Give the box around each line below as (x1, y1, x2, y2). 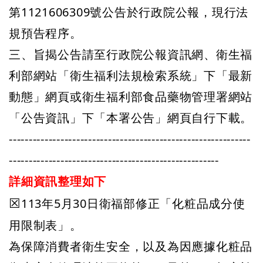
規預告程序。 (9, 25, 82, 41)
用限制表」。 (9, 217, 82, 233)
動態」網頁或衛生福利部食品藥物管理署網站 (9, 89, 252, 104)
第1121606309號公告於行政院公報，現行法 (9, 4, 248, 20)
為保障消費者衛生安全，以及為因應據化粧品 (9, 238, 252, 254)
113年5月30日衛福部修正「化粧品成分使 (21, 195, 245, 211)
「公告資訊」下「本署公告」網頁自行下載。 (9, 110, 252, 126)
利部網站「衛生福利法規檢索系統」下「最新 (9, 68, 252, 83)
